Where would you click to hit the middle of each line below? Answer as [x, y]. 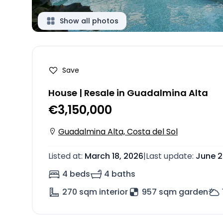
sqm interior [104, 192]
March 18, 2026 [114, 156]
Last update [169, 156]
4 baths [120, 174]
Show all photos [89, 21]
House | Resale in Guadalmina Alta [128, 93]
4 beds [76, 174]
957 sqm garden [175, 192]
